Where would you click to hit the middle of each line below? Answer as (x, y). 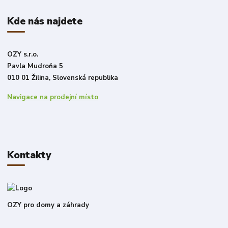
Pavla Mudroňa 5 (35, 66)
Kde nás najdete (45, 22)
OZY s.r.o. (23, 55)
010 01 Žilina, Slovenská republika (63, 78)
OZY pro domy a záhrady (48, 205)
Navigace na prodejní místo (53, 97)
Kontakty (29, 155)
